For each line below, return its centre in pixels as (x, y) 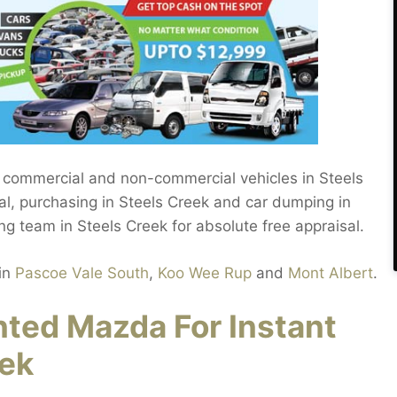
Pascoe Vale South (82, 272)
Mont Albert (331, 272)
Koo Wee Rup (205, 272)
